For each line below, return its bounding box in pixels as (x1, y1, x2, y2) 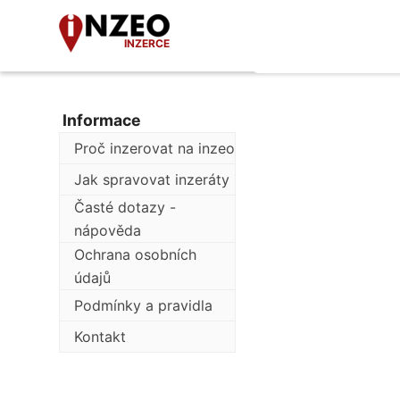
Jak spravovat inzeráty (74, 171, 229, 188)
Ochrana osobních (74, 246, 196, 263)
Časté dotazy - (74, 198, 176, 216)
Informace (62, 111, 141, 129)
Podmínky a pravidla (74, 296, 212, 314)
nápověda (74, 221, 141, 239)
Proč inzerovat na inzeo (74, 139, 235, 157)
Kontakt (74, 328, 126, 346)
